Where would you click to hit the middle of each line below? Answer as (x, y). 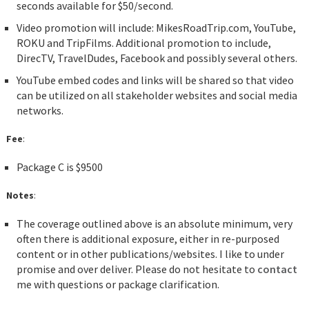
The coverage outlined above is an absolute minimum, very (154, 224)
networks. (40, 111)
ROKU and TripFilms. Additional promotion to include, (143, 43)
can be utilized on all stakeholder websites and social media (157, 96)
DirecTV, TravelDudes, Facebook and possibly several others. (157, 58)
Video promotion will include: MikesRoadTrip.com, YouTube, (156, 28)
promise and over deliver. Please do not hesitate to (137, 269)
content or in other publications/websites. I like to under (150, 254)
